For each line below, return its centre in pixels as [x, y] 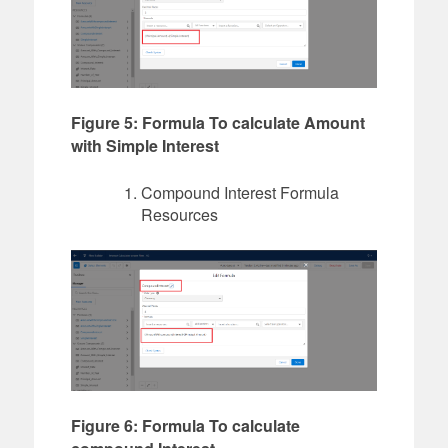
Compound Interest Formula [239, 192]
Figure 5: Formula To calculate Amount [217, 122]
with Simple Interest [144, 145]
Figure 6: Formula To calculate [185, 426]
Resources [179, 214]
